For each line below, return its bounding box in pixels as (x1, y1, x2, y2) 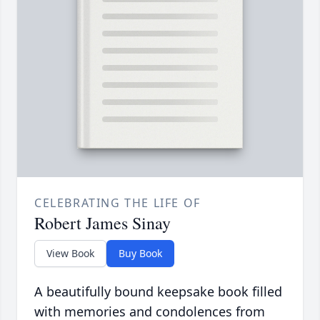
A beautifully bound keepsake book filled (34, 283, 282, 301)
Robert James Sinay (34, 211, 171, 235)
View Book (46, 246, 94, 261)
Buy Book (119, 246, 162, 261)
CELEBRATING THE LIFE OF (34, 195, 201, 211)
